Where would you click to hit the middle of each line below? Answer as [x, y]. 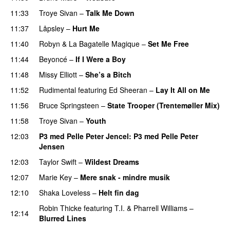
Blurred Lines [63, 218]
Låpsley [52, 28]
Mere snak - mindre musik [125, 177]
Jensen [52, 146]
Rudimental [57, 90]
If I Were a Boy [101, 59]
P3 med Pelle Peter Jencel [84, 136]
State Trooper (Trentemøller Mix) [164, 105]
